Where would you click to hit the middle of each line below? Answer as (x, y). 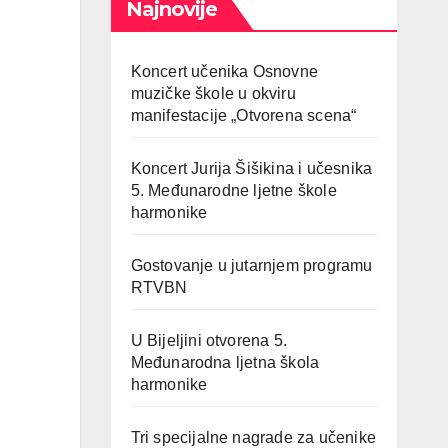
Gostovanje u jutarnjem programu (251, 265)
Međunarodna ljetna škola (225, 362)
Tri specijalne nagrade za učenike (253, 437)
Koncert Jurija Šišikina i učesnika (251, 168)
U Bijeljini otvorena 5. (209, 340)
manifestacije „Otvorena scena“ (243, 115)
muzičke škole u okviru (213, 93)
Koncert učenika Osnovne (224, 71)
